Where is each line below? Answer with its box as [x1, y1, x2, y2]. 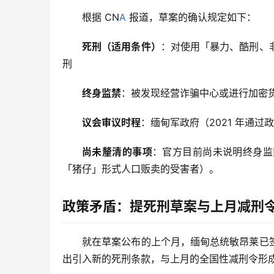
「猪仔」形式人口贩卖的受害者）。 [62, 163, 219, 176]
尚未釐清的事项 [82, 146, 152, 158]
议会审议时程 [82, 116, 141, 129]
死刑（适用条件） [82, 40, 161, 53]
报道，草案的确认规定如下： [126, 11, 256, 24]
